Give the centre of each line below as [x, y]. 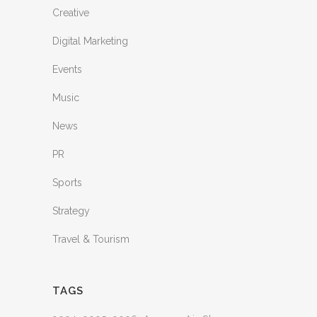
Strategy [71, 211]
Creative [71, 13]
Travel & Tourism [91, 239]
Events [67, 69]
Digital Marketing [90, 41]
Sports [67, 183]
